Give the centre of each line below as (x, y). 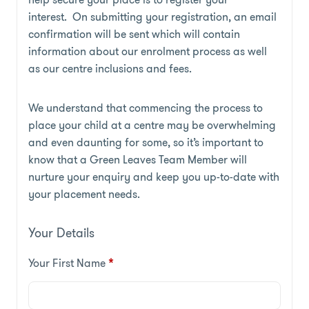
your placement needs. (84, 194)
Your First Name (67, 263)
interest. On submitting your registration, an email (152, 17)
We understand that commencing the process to (146, 108)
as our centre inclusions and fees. (110, 68)
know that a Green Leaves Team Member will (138, 159)
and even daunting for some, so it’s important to (146, 142)
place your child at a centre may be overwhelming (152, 125)
